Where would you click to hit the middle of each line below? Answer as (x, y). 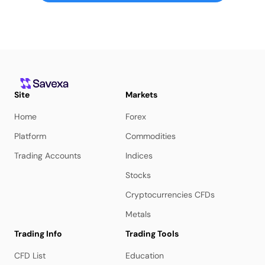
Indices (139, 156)
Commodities (151, 136)
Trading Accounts (48, 156)
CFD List (30, 256)
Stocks (138, 175)
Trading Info (38, 234)
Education (145, 256)
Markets (141, 95)
